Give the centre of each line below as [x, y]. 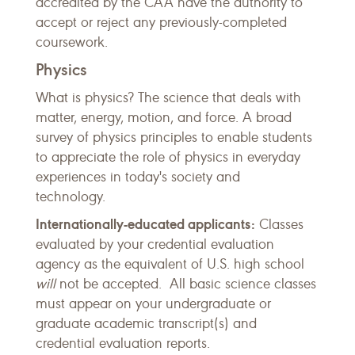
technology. [74, 197]
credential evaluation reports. [125, 343]
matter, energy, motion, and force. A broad [164, 117]
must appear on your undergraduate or [153, 303]
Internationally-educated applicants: [145, 224]
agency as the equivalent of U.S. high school [170, 264]
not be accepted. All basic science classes [186, 284]
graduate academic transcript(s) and [146, 323]
